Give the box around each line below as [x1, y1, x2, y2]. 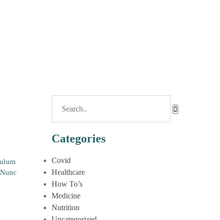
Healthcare [51, 168, 85, 176]
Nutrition [51, 203, 80, 212]
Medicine [51, 192, 81, 200]
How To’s [51, 180, 83, 188]
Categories [51, 132, 106, 145]
